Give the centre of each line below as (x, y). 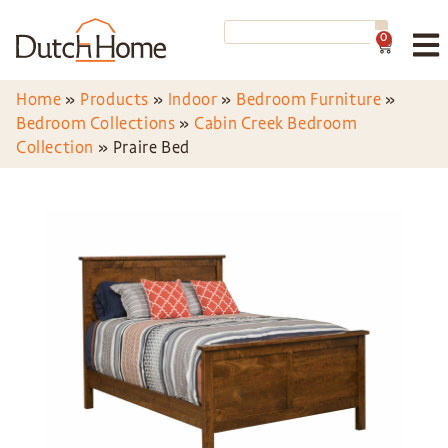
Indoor (192, 99)
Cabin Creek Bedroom (276, 123)
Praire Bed (151, 147)
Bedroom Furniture (309, 99)
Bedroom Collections (96, 123)
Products (115, 99)
